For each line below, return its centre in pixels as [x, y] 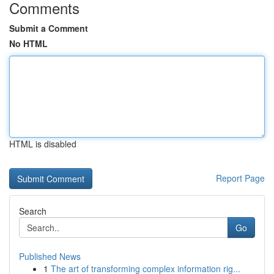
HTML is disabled [43, 144]
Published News [50, 256]
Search [33, 211]
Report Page [240, 178]
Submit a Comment [49, 28]
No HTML [28, 43]
